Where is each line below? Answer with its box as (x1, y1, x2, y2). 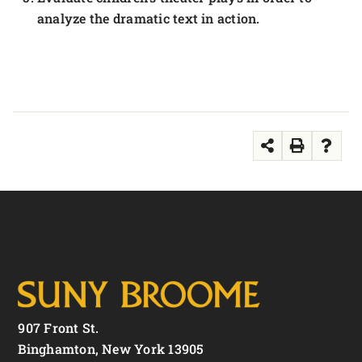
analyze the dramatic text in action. (37, 10, 260, 27)
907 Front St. (18, 318, 99, 336)
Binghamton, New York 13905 (18, 339, 204, 357)
